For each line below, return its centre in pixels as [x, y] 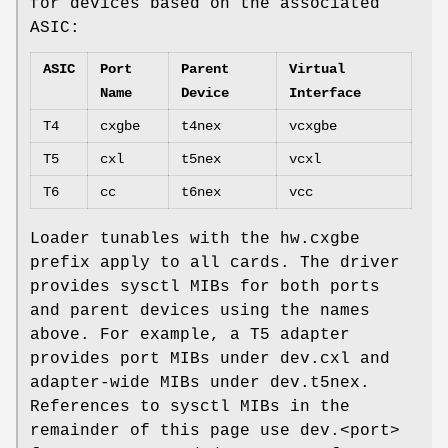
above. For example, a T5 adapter [190, 334]
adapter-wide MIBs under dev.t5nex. [200, 382]
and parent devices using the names [200, 310]
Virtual [317, 68]
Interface [325, 92]
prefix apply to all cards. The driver [215, 262]
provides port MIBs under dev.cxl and [210, 358]
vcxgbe [313, 125]
